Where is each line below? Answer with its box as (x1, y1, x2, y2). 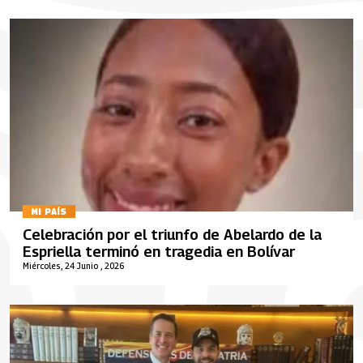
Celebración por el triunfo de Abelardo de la (23, 226, 322, 243)
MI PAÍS (31, 206, 67, 216)
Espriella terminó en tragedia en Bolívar (23, 243, 295, 260)
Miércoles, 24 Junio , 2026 (23, 261, 124, 271)
